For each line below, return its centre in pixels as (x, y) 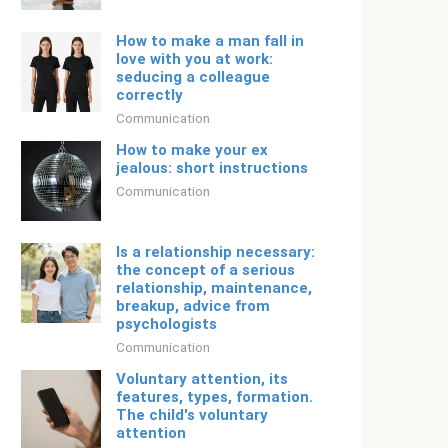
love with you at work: (194, 59)
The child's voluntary (192, 415)
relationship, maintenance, (214, 288)
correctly (149, 95)
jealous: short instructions (212, 168)
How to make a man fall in (210, 41)
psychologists (166, 324)
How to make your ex (192, 150)
